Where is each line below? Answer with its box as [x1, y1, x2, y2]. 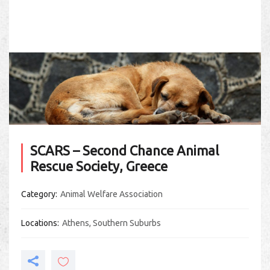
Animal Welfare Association [60, 189, 163, 199]
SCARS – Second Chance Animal [30, 142, 219, 158]
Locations [21, 218, 57, 228]
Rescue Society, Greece [30, 158, 168, 174]
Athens [62, 218, 89, 228]
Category [21, 189, 55, 199]
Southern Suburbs [93, 218, 161, 228]
